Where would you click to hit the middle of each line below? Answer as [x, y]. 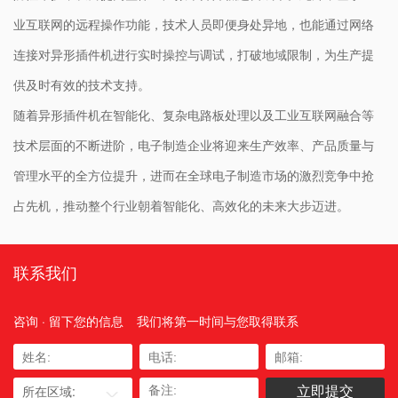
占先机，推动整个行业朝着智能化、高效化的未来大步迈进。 [181, 206]
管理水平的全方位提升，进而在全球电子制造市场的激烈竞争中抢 [194, 175]
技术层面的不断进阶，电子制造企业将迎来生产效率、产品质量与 [194, 145]
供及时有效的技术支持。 [82, 85]
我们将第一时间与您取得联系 [218, 321]
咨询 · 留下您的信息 [68, 321]
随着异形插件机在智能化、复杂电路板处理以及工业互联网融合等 [194, 115]
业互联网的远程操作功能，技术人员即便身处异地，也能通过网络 [194, 24]
